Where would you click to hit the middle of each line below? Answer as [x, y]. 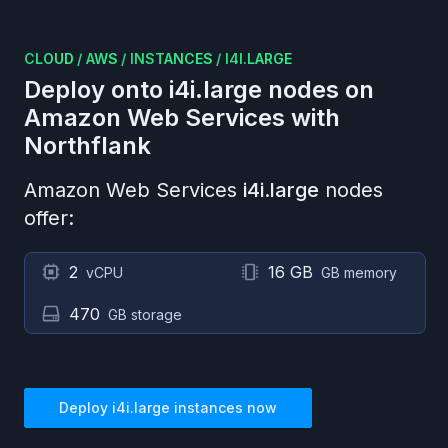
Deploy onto [96, 89]
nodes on [318, 89]
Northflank [87, 145]
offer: [49, 218]
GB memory [359, 272]
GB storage [145, 314]
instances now [223, 407]
